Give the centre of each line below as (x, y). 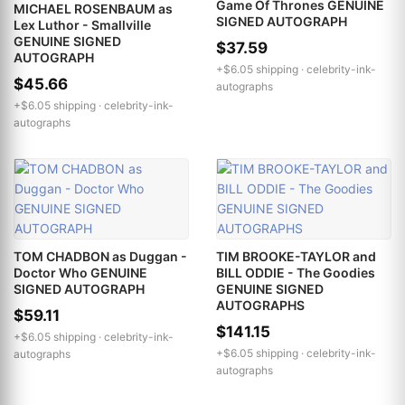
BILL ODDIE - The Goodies (296, 272)
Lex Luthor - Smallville (82, 24)
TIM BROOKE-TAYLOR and (296, 256)
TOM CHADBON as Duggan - (100, 256)
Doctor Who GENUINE (80, 272)
